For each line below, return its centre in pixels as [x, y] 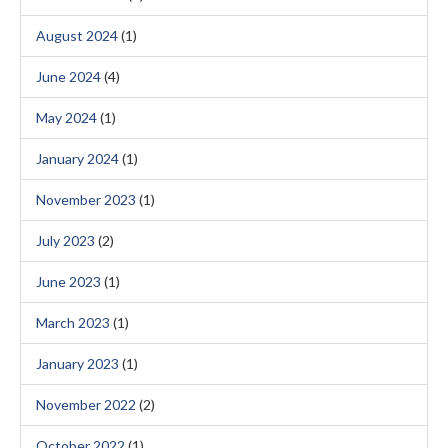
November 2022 [86, 404]
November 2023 [86, 199]
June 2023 [68, 281]
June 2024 [68, 76]
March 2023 [73, 322]
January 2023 [77, 363]
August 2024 [77, 35]
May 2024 [66, 117]
